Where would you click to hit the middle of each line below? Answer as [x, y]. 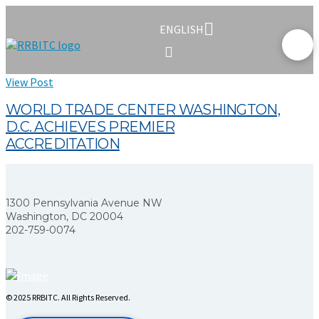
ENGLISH [182, 29]
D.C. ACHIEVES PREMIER [90, 126]
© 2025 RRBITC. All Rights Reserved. [68, 297]
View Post [30, 82]
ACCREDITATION [63, 143]
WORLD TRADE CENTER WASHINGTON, [143, 109]
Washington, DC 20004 [64, 217]
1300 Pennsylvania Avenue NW [84, 203]
